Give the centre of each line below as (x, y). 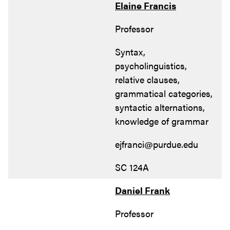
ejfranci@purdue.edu (157, 144)
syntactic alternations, (160, 107)
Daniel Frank (142, 190)
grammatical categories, (164, 93)
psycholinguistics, (151, 65)
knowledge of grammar (162, 121)
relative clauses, (147, 79)
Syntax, (130, 51)
